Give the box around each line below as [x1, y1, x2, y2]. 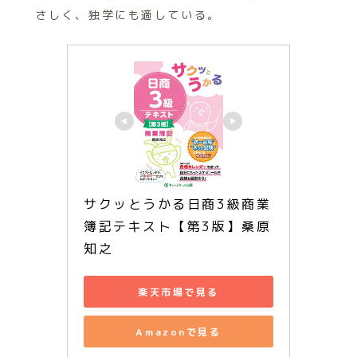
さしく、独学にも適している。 [35, 6, 221, 22]
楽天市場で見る [138, 284, 219, 299]
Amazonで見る [135, 324, 222, 339]
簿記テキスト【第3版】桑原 [84, 218, 272, 235]
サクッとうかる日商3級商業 [84, 195, 272, 213]
